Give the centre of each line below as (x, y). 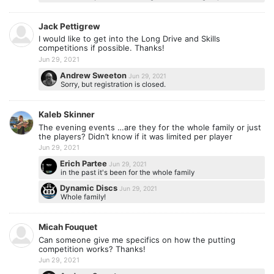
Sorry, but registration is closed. (113, 84)
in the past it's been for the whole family (127, 173)
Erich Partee (85, 164)
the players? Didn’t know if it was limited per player (135, 136)
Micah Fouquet (68, 227)
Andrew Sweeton (94, 76)
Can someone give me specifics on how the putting (137, 239)
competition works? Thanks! (92, 249)
